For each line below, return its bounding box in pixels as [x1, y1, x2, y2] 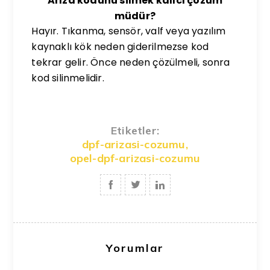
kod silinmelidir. [31, 71, 104, 85]
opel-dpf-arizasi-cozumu [69, 151, 201, 165]
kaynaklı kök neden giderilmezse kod [31, 39, 209, 54]
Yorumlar [106, 240, 164, 255]
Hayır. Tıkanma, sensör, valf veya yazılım [31, 24, 226, 38]
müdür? [114, 8, 156, 23]
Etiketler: [111, 123, 159, 137]
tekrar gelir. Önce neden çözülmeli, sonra [31, 55, 230, 69]
